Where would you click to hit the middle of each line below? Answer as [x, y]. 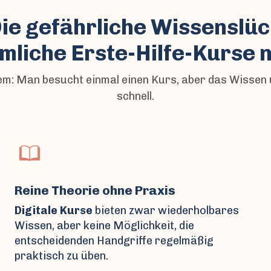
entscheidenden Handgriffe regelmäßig [114, 240]
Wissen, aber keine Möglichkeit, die [104, 225]
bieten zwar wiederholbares [166, 210]
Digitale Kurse [54, 210]
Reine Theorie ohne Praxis [95, 190]
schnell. [135, 96]
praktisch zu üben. [61, 256]
